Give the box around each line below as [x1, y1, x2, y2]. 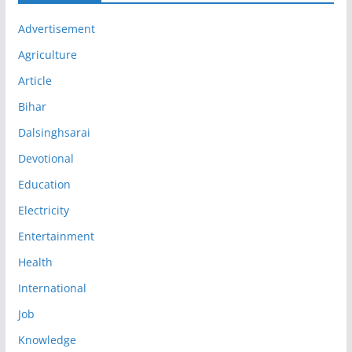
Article [17, 73, 52, 89]
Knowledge [17, 332, 76, 348]
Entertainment [17, 229, 94, 244]
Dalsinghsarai [17, 125, 90, 141]
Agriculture [17, 47, 77, 63]
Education [17, 177, 71, 192]
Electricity [17, 203, 69, 218]
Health [17, 255, 53, 270]
